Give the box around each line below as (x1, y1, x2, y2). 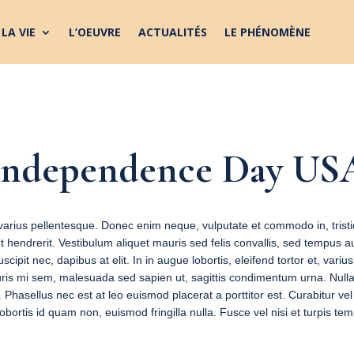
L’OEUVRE (68, 24, 121, 40)
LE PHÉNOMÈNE (224, 24, 311, 40)
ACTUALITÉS (137, 24, 207, 40)
